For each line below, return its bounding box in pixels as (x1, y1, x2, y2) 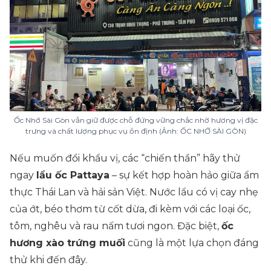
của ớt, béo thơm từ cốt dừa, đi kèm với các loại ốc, (10, 203, 250, 215)
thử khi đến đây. (10, 254, 87, 266)
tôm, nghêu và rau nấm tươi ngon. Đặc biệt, (10, 220, 221, 232)
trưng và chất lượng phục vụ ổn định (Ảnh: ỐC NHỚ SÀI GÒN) (25, 126, 246, 135)
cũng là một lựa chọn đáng (125, 237, 259, 249)
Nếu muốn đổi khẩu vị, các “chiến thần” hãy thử (10, 152, 240, 164)
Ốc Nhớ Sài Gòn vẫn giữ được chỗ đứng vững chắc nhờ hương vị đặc (13, 116, 258, 125)
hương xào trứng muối (10, 237, 125, 249)
